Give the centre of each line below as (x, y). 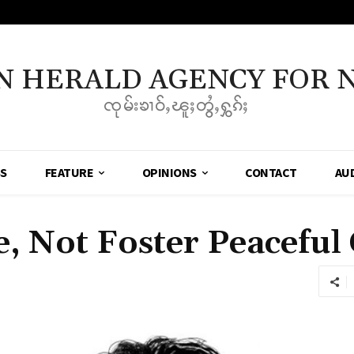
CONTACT (271, 173)
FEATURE (69, 173)
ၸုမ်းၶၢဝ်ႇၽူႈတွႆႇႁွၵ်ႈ (177, 105)
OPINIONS (169, 173)
